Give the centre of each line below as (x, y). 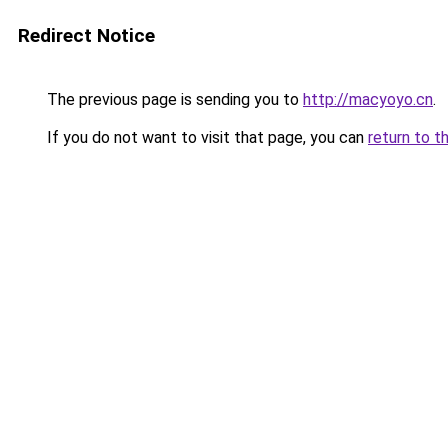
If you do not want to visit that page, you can (205, 137)
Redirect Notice (86, 35)
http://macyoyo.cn (368, 99)
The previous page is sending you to (173, 99)
